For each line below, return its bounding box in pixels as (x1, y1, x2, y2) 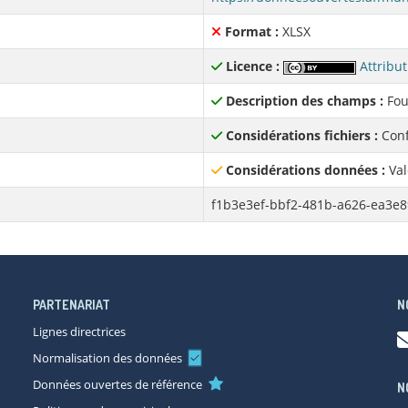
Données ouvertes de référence (33, 376, 202, 393)
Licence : (226, 57, 280, 75)
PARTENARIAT (33, 297, 110, 312)
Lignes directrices (33, 323, 126, 340)
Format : (225, 23, 279, 40)
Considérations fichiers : (226, 127, 378, 144)
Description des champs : (226, 92, 383, 109)
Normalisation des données (33, 350, 182, 366)
